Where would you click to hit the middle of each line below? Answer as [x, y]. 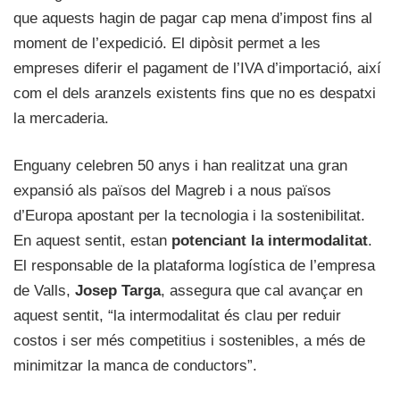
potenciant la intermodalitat [270, 240]
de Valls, [44, 290]
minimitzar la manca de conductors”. [135, 365]
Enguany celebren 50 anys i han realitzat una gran [180, 165]
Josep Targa [118, 290]
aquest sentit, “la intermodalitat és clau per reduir [177, 315]
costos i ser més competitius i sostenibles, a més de [189, 340]
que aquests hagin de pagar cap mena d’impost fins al [193, 18]
